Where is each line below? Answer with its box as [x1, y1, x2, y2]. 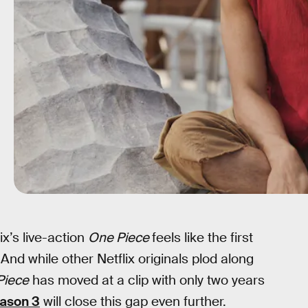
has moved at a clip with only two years [29, 272, 265, 289]
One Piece [88, 229, 152, 246]
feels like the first [152, 229, 253, 246]
